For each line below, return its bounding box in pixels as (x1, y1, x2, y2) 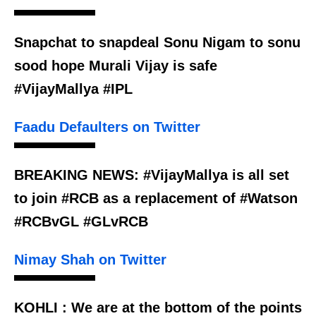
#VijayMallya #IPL (14, 81, 133, 97)
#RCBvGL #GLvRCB (14, 214, 148, 230)
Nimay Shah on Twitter (14, 252, 166, 268)
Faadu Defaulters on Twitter (14, 119, 200, 135)
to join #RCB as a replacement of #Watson (14, 190, 298, 207)
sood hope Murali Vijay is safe (14, 58, 217, 74)
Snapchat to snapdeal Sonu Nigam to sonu (14, 35, 300, 51)
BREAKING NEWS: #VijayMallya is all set (14, 167, 289, 183)
